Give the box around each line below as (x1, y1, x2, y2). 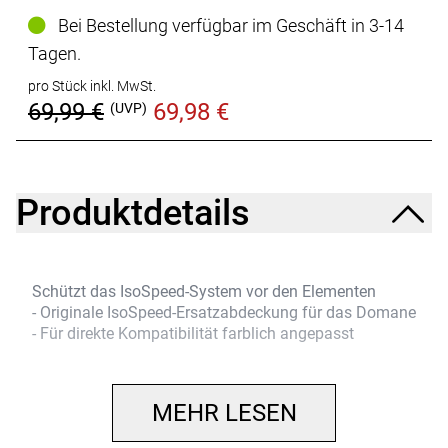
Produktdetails (16, 191, 250, 234)
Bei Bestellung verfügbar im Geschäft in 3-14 (50, 14, 404, 36)
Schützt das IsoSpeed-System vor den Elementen (32, 281, 376, 301)
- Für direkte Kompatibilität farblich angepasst (32, 323, 354, 343)
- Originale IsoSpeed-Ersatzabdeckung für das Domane (32, 302, 416, 322)
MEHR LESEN (151, 398, 297, 427)
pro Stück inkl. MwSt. (28, 77, 156, 94)
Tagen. (28, 42, 81, 64)
